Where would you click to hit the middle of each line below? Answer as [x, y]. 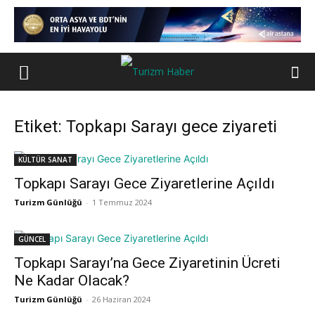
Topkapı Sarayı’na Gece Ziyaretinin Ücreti [147, 263]
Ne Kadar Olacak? [72, 281]
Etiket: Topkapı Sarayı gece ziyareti [146, 127]
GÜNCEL [32, 239]
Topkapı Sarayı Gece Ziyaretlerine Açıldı [144, 184]
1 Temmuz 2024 [122, 202]
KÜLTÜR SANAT [45, 160]
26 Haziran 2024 [121, 299]
